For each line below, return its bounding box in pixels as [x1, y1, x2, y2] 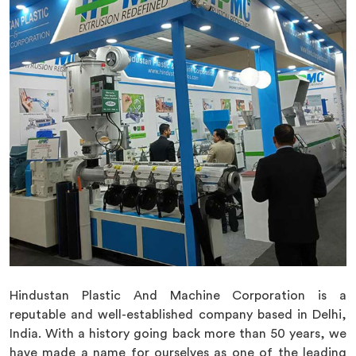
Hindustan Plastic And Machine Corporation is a [10, 289, 346, 302]
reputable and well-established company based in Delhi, [10, 308, 346, 321]
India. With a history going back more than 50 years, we [10, 327, 346, 340]
